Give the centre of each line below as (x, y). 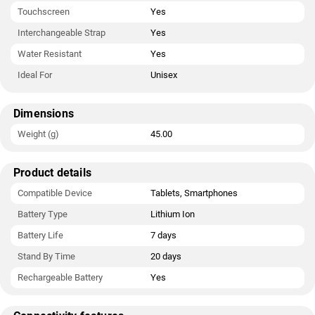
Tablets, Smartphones (194, 193)
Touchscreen (44, 12)
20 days (166, 256)
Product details (52, 173)
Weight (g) (38, 134)
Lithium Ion (173, 214)
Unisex (164, 75)
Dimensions (44, 114)
